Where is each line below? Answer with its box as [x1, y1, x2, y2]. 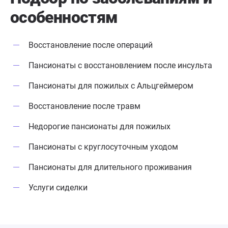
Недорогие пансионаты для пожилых [28, 122, 170, 132]
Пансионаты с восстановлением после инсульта [28, 61, 212, 71]
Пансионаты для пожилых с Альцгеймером [28, 81, 193, 91]
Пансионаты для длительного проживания [28, 162, 192, 173]
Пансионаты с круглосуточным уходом [28, 142, 178, 152]
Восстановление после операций [28, 40, 153, 50]
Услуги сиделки [28, 183, 88, 193]
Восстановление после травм [28, 101, 140, 111]
